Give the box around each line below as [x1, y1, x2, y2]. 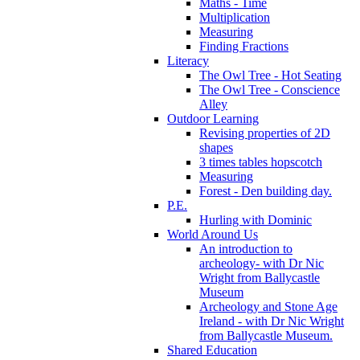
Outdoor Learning [167, 111, 259, 125]
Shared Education [167, 342, 257, 357]
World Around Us [167, 227, 258, 241]
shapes [199, 140, 233, 154]
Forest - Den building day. [199, 183, 332, 198]
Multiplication [199, 10, 270, 24]
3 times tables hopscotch [199, 154, 322, 169]
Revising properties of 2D [199, 125, 330, 140]
